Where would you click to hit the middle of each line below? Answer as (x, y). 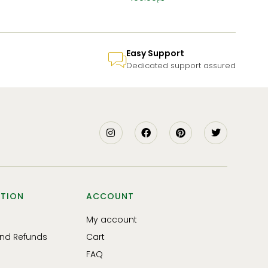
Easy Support (155, 53)
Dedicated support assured (181, 65)
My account (112, 219)
